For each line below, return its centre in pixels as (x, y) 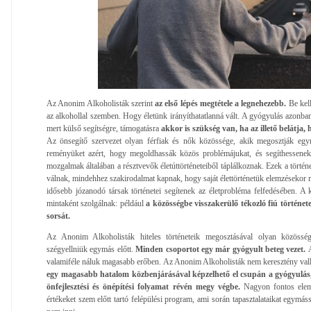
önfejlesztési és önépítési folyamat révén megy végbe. (143, 286)
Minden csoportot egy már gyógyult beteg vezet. (222, 249)
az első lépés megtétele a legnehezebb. (221, 103)
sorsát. (58, 216)
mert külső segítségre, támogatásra (104, 128)
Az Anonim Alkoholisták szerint (101, 103)
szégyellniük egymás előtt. (91, 249)
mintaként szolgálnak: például (96, 203)
